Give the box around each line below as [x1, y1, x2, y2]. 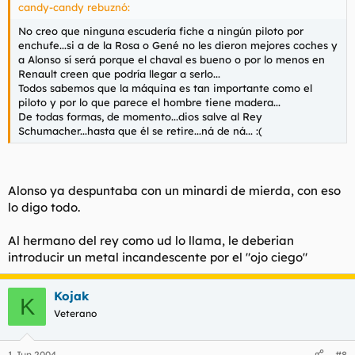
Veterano [54, 307, 97, 319]
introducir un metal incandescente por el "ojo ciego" [8, 250, 307, 265]
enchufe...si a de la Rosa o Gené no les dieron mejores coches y [18, 38, 338, 52]
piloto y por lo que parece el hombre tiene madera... [18, 95, 281, 109]
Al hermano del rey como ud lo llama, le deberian [8, 233, 294, 248]
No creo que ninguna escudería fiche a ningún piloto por [18, 24, 303, 37]
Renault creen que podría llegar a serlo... [18, 67, 220, 80]
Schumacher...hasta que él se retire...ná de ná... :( [18, 124, 262, 137]
